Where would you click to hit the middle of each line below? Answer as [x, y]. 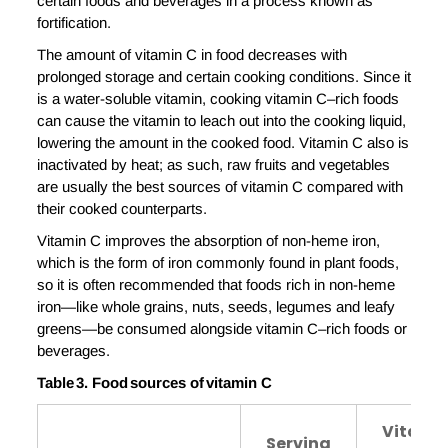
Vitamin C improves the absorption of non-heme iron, [208, 241]
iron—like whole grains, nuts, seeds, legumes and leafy [216, 307]
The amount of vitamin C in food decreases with [192, 55]
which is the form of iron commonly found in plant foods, [218, 263]
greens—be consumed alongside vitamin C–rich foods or [222, 329]
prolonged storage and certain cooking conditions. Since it [224, 77]
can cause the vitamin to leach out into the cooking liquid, [221, 121]
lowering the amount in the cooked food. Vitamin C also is [223, 143]
